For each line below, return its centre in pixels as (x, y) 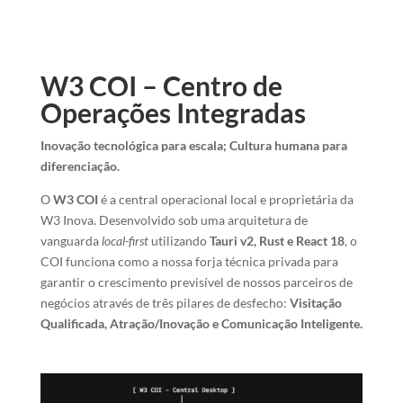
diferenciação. (80, 166)
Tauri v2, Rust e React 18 (277, 241)
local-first (125, 241)
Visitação (315, 303)
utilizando (179, 241)
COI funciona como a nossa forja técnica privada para (189, 261)
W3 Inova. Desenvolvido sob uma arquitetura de (174, 220)
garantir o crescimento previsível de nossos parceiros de (196, 282)
